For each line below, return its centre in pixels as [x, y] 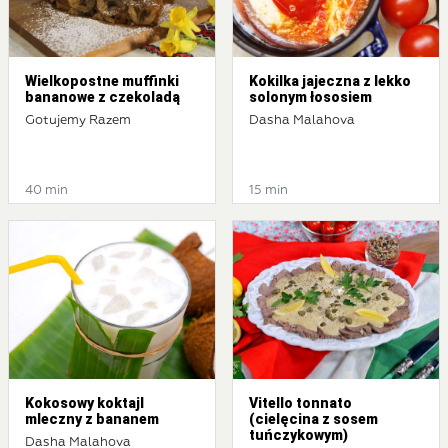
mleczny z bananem [92, 419]
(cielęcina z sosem [313, 419]
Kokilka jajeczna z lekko [330, 81]
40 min [46, 191]
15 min [268, 191]
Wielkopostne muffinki [102, 81]
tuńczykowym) [298, 435]
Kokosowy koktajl [84, 403]
